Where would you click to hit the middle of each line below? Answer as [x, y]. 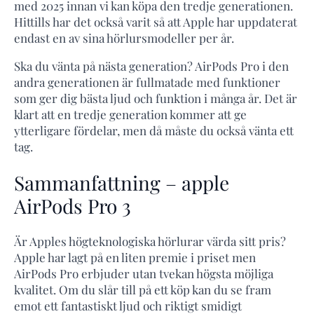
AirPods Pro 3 [73, 205]
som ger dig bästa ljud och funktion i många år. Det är [156, 98]
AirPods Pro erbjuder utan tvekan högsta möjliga [144, 274]
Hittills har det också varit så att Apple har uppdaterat [156, 21]
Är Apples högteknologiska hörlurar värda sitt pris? [150, 241]
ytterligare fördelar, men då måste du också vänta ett [154, 130]
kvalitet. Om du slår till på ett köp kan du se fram [143, 290]
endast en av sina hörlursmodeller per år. [124, 37]
